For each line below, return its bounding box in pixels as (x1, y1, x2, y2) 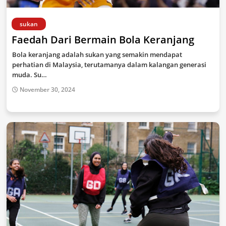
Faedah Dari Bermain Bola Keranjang (12, 33, 194, 46)
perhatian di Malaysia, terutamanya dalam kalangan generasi (12, 60, 206, 69)
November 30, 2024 (20, 85, 75, 94)
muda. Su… (12, 70, 47, 79)
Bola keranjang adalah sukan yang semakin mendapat (12, 50, 182, 59)
